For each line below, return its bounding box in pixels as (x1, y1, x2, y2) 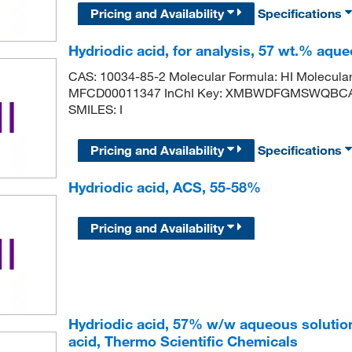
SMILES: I (68, 101, 123, 117)
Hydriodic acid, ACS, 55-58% (68, 178, 261, 196)
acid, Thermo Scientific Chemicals (68, 332, 298, 350)
